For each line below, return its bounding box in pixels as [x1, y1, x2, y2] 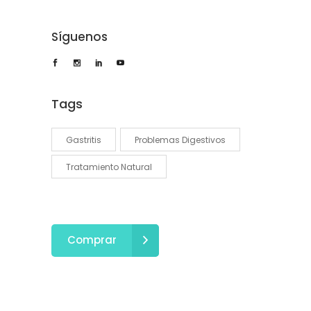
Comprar [67, 233, 117, 248]
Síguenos [51, 28, 108, 45]
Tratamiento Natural [66, 161, 152, 174]
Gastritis [66, 134, 101, 146]
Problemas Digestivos [135, 134, 226, 146]
